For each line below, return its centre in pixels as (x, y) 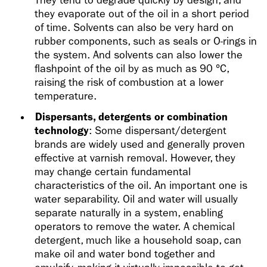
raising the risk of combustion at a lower (129, 83)
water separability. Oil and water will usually (136, 200)
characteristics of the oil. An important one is (141, 186)
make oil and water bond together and (125, 254)
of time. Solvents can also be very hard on (134, 28)
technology (62, 131)
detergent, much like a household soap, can (138, 241)
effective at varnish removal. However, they (135, 159)
